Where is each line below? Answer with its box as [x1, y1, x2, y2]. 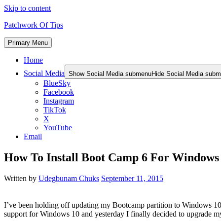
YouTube [43, 123, 72, 132]
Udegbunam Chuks [38, 174, 99, 183]
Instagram [43, 97, 74, 105]
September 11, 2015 [101, 174, 163, 183]
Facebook [43, 88, 74, 96]
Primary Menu [8, 39, 48, 46]
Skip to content [4, 4, 51, 12]
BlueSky [43, 79, 71, 87]
